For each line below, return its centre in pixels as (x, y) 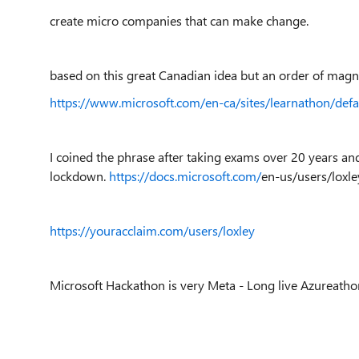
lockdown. (79, 176)
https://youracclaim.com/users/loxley (152, 230)
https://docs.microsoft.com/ (185, 176)
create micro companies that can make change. (181, 20)
